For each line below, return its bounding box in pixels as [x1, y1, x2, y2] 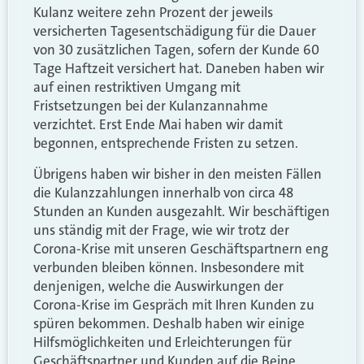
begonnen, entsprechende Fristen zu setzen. [33, 134, 298, 153]
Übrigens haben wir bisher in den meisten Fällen [33, 164, 322, 183]
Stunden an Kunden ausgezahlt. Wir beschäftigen [33, 201, 330, 220]
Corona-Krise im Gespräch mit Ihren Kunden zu [33, 295, 314, 314]
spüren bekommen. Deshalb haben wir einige [33, 314, 305, 332]
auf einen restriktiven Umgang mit [33, 78, 240, 97]
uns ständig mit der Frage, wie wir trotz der [33, 220, 289, 239]
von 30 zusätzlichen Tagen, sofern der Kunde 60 [33, 41, 319, 59]
